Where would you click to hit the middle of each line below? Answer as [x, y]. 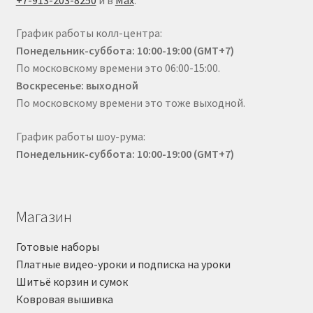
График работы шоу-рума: [80, 136]
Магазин [44, 217]
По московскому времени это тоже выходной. [130, 103]
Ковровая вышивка [64, 299]
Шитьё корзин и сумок [72, 281]
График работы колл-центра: [89, 33]
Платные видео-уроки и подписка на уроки [123, 264]
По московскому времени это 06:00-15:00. [118, 68]
